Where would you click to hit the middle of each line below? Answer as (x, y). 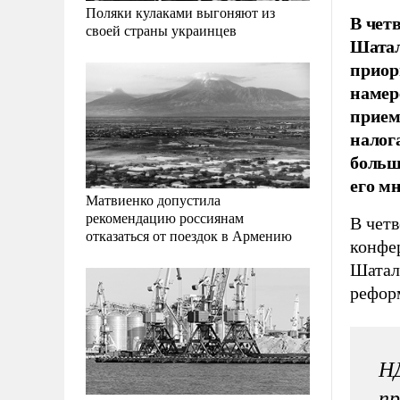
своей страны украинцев (161, 30)
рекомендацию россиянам (165, 218)
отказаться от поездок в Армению (189, 236)
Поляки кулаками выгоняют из (180, 12)
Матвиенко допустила (153, 200)
